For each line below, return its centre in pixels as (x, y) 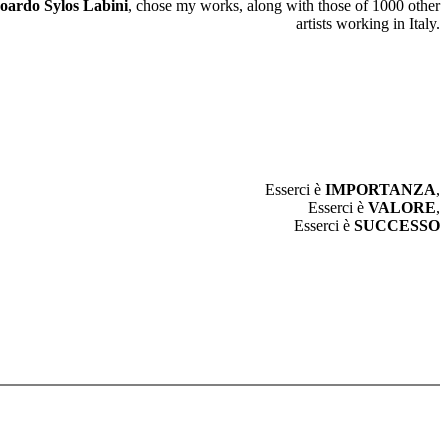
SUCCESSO (397, 225)
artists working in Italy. (368, 23)
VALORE (402, 207)
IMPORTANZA (380, 189)
